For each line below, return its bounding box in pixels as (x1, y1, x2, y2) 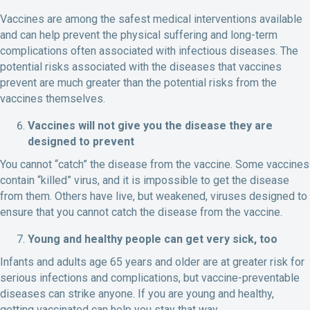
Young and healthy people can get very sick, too (28, 232, 277, 246)
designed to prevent (28, 135, 134, 149)
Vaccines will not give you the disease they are (28, 119, 273, 133)
